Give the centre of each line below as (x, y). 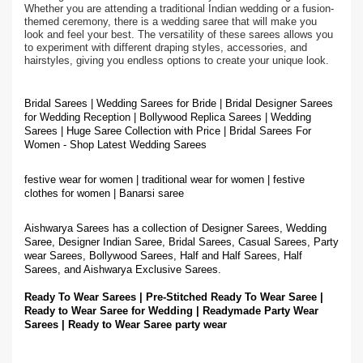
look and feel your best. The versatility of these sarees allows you (179, 34)
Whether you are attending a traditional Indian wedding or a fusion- (179, 9)
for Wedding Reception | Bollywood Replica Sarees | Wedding (168, 117)
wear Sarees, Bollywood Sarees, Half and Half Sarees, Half (163, 256)
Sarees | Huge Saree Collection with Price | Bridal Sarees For (168, 131)
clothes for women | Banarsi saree (104, 193)
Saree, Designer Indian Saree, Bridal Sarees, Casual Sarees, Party (181, 242)
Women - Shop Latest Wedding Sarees (115, 145)
